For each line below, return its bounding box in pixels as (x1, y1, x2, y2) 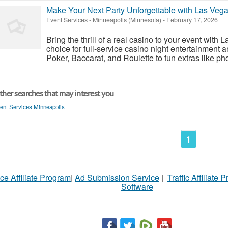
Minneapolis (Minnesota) (93, 15, 161, 24)
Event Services (46, 15, 88, 24)
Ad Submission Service (75, 171, 159, 183)
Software (121, 180, 153, 192)
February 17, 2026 (165, 15, 218, 24)
